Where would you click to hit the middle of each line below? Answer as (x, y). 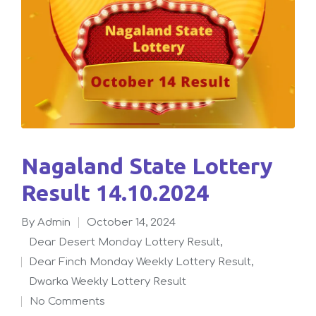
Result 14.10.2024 (115, 192)
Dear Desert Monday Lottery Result (129, 242)
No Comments (72, 301)
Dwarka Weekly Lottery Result (112, 281)
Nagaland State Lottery (30, 165)
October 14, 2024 (131, 222)
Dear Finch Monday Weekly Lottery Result (145, 262)
